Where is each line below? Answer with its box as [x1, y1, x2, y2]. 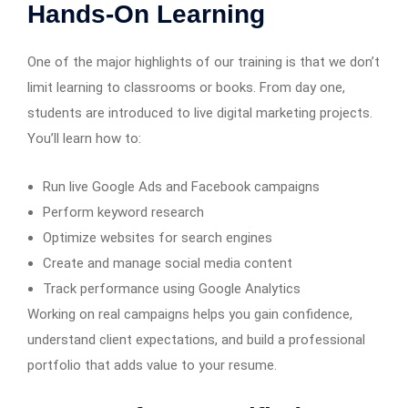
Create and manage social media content [43, 254, 292, 271]
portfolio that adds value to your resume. [27, 356, 277, 373]
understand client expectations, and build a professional [27, 331, 365, 348]
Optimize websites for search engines [43, 229, 272, 246]
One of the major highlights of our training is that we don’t [27, 53, 380, 70]
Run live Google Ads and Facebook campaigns [43, 178, 320, 195]
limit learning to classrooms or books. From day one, [27, 78, 345, 96]
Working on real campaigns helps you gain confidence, [27, 305, 352, 322]
